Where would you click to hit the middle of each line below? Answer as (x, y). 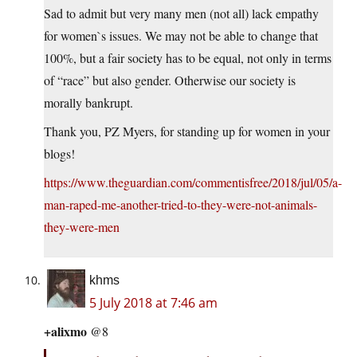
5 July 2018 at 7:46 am (153, 303)
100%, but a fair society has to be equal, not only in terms (188, 58)
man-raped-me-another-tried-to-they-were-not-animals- (180, 205)
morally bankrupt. (88, 103)
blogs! (59, 154)
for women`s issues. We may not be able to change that (181, 36)
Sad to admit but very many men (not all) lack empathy (181, 14)
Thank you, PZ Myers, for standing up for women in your (187, 131)
